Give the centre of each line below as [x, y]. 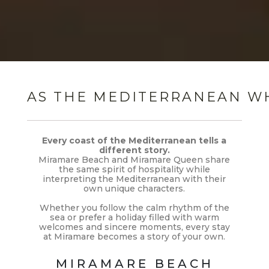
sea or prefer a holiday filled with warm [134, 217]
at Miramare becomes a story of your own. [134, 236]
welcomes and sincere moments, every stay [134, 227]
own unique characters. [134, 188]
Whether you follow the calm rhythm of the [134, 207]
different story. [134, 150]
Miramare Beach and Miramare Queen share [134, 159]
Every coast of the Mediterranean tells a [134, 140]
